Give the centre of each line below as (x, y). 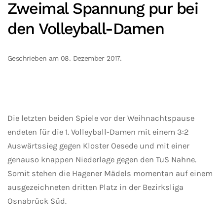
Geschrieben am (34, 58)
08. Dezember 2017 (90, 58)
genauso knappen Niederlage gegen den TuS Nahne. (102, 160)
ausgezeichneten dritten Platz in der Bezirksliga (95, 187)
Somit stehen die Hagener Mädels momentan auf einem (110, 174)
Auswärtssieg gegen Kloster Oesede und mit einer (98, 146)
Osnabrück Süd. (37, 201)
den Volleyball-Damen (86, 29)
